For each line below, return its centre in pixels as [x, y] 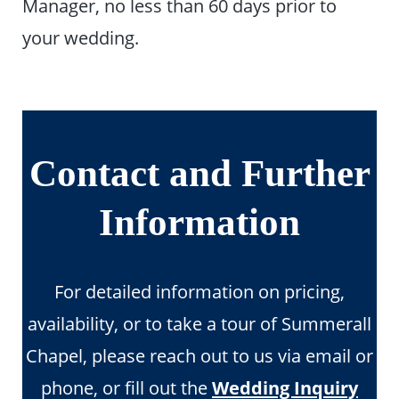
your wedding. [81, 38]
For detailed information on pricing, [199, 291]
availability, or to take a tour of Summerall [199, 323]
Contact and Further [199, 173]
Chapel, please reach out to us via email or [199, 355]
